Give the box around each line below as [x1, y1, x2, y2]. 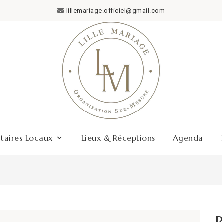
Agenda [172, 133, 203, 143]
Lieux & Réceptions [81, 133, 155, 143]
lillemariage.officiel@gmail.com [66, 6, 165, 14]
